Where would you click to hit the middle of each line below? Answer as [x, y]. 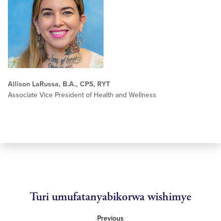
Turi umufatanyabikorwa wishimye [110, 197]
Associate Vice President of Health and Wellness [82, 95]
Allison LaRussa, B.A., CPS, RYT [59, 84]
